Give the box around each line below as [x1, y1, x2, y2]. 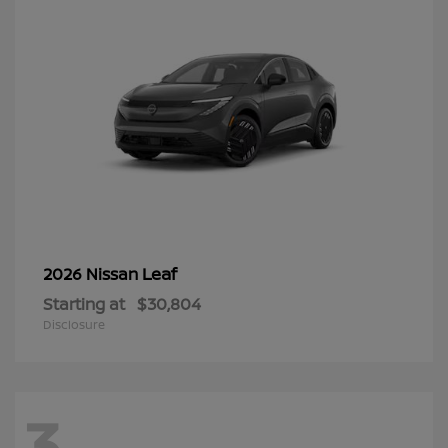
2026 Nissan [43, 262, 142, 285]
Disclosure [43, 315, 105, 333]
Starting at [43, 292, 125, 315]
